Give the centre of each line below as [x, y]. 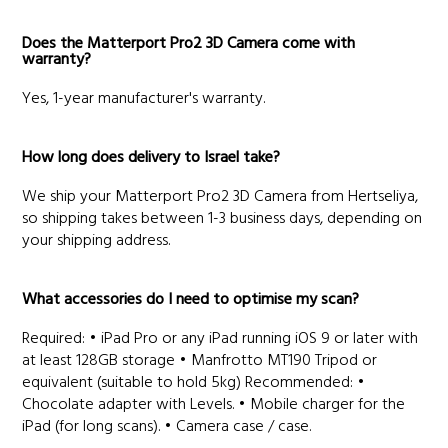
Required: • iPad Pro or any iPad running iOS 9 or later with [220, 339]
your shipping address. [96, 241]
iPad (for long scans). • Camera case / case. [167, 427]
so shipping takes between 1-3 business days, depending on [222, 219]
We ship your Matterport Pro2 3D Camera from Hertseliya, [220, 197]
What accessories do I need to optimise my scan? [191, 300]
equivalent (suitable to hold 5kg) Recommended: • [194, 383]
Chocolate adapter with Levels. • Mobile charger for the [214, 405]
